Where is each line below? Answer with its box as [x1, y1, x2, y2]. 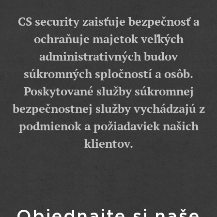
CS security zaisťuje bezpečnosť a [17, 14, 200, 29]
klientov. [84, 136, 133, 151]
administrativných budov [39, 48, 178, 64]
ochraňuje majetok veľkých [33, 31, 184, 46]
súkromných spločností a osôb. [24, 66, 193, 81]
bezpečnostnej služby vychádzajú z [12, 101, 205, 116]
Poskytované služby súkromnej [23, 83, 194, 99]
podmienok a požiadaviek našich [18, 118, 199, 134]
